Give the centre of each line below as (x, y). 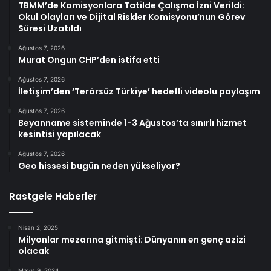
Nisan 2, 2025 (38, 228)
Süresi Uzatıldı (50, 29)
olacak (34, 251)
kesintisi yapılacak (60, 135)
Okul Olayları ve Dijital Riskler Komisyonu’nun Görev (132, 17)
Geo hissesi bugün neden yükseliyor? (99, 166)
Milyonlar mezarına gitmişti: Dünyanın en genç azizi (132, 240)
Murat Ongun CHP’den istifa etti (89, 60)
